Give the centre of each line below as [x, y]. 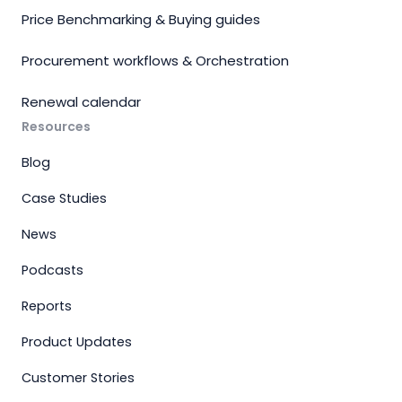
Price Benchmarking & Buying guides [141, 19]
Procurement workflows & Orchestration [155, 61]
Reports [47, 306]
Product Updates [77, 342]
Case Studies [64, 198]
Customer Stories [78, 378]
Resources [56, 127]
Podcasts [52, 270]
